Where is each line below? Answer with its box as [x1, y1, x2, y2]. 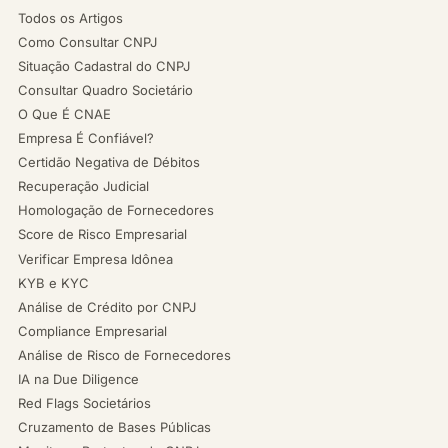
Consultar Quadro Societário [18, 82, 193, 98]
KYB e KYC [18, 275, 89, 291]
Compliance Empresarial [18, 323, 167, 339]
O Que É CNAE [18, 106, 111, 122]
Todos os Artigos [18, 10, 123, 26]
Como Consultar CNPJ [18, 34, 157, 50]
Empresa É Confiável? [18, 130, 154, 146]
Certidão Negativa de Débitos [18, 154, 200, 170]
